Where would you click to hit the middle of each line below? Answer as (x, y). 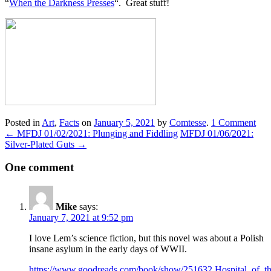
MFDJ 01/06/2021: (217, 133)
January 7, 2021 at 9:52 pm (81, 217)
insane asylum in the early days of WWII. (108, 249)
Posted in (23, 122)
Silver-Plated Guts (41, 144)
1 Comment (233, 122)
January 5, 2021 (124, 122)
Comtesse (188, 122)
